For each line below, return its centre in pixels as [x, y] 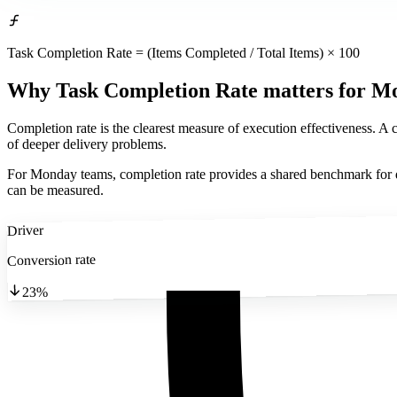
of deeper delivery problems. [87, 144]
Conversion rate [51, 260]
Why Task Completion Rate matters [170, 90]
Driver [25, 230]
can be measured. [55, 190]
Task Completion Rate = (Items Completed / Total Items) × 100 [183, 52]
